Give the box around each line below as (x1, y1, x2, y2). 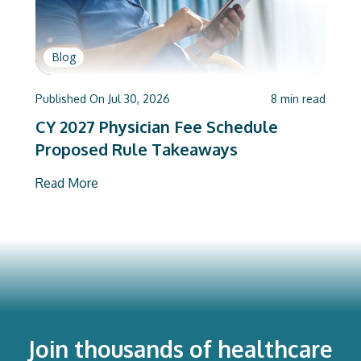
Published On (35, 92, 105, 106)
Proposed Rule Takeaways (35, 139, 238, 160)
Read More (35, 175, 98, 191)
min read (280, 92, 326, 106)
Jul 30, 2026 (108, 92, 170, 106)
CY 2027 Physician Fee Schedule (35, 116, 278, 137)
